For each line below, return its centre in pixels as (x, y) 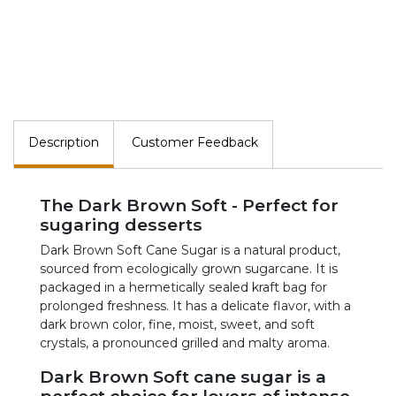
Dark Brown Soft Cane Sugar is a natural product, (190, 250)
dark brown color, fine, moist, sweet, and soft (177, 324)
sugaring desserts (121, 224)
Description (64, 142)
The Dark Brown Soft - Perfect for (189, 205)
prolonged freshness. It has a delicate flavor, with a (195, 305)
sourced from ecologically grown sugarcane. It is (189, 268)
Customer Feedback (195, 142)
